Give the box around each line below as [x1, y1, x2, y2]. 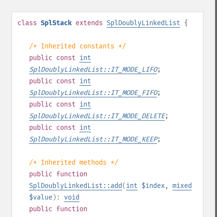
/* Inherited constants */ [29, 42, 126, 50]
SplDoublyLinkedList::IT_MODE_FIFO [29, 89, 157, 97]
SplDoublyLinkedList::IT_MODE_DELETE [29, 112, 165, 120]
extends [76, 19, 103, 27]
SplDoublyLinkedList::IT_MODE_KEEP [29, 135, 157, 143]
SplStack [41, 19, 72, 27]
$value [29, 193, 52, 201]
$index [141, 182, 165, 190]
